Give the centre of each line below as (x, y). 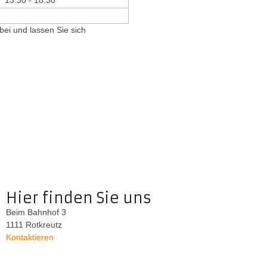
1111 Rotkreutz (34, 225)
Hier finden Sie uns (78, 198)
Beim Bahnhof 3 (36, 212)
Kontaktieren (30, 237)
